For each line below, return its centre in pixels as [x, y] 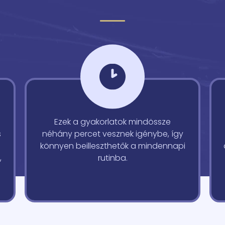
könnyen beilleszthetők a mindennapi [113, 146]
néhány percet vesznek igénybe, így [113, 134]
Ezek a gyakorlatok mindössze [113, 122]
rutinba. [113, 158]
